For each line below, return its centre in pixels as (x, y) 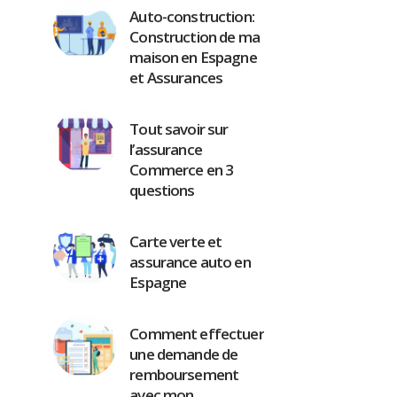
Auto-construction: (192, 16)
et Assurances (176, 78)
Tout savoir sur (179, 129)
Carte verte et (176, 241)
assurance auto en (190, 262)
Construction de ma (195, 37)
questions (162, 190)
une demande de (184, 354)
